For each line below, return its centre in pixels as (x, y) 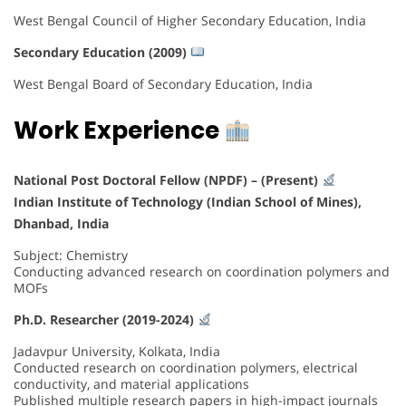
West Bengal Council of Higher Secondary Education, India (190, 20)
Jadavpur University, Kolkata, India (117, 351)
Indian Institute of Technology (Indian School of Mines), (188, 201)
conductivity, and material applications (131, 383)
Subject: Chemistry (71, 255)
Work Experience (119, 130)
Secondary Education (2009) (102, 52)
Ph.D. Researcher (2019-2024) (106, 319)
